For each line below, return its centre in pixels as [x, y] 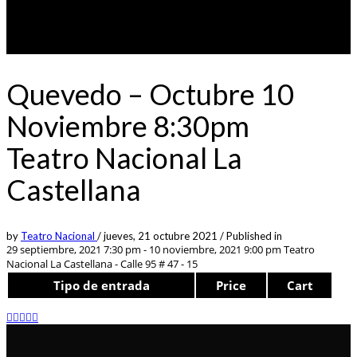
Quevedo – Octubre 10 [150, 94]
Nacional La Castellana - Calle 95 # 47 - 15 [102, 263]
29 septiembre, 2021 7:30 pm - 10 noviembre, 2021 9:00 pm [144, 249]
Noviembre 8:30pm [128, 126]
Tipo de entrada [101, 285]
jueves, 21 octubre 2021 [162, 235]
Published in [254, 235]
